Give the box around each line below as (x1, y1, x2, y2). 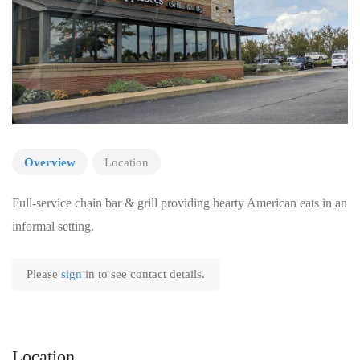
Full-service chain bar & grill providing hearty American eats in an (12, 195, 347, 210)
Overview (24, 155, 76, 169)
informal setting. (12, 219, 94, 233)
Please (27, 267, 61, 280)
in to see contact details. (85, 267, 205, 280)
